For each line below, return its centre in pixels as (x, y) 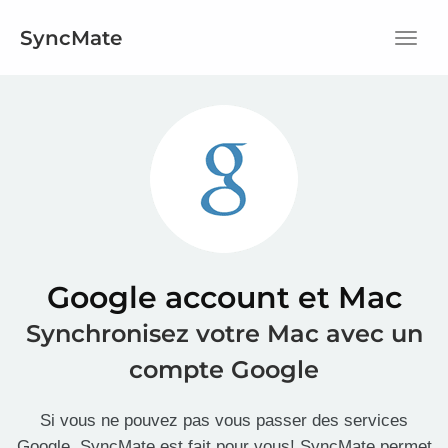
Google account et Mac (224, 297)
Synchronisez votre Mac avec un (224, 333)
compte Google (224, 369)
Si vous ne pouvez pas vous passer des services (224, 420)
